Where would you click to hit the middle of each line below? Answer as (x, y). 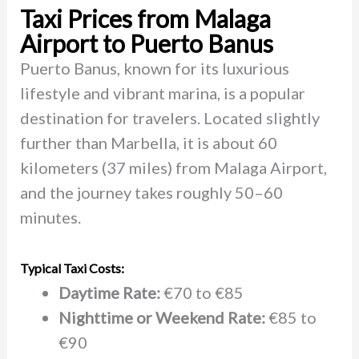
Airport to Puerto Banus (146, 43)
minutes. (50, 217)
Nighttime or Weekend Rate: (161, 317)
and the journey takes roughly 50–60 (151, 192)
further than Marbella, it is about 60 (148, 142)
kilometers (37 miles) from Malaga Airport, (173, 167)
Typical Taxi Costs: (72, 268)
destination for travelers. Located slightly (169, 117)
